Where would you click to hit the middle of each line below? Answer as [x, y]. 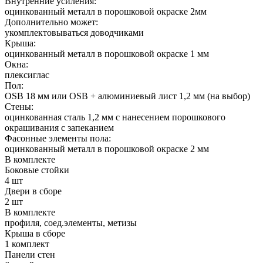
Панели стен [30, 254]
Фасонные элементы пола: [58, 138]
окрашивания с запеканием [59, 127]
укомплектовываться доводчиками [74, 32]
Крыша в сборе [35, 233]
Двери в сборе [33, 191]
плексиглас [27, 75]
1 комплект [27, 244]
